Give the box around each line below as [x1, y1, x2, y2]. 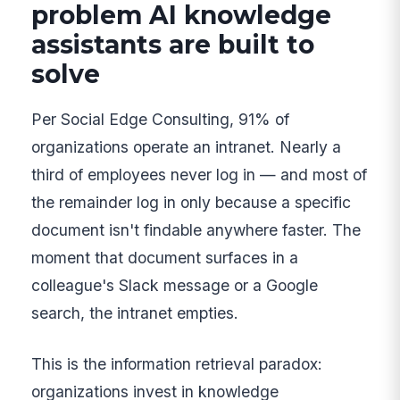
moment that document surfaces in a [31, 247, 299, 267]
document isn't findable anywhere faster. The [31, 220, 362, 239]
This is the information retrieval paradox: [31, 354, 323, 374]
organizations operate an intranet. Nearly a [31, 137, 342, 156]
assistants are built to [31, 29, 315, 61]
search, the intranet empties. [31, 303, 239, 322]
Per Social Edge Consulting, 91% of [31, 109, 290, 129]
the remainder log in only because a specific [31, 192, 352, 212]
